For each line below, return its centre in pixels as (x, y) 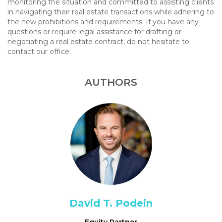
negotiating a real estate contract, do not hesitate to (98, 42)
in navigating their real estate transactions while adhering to (111, 12)
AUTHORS (111, 82)
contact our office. (39, 52)
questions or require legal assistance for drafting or (94, 32)
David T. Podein (111, 203)
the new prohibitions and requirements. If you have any (103, 22)
